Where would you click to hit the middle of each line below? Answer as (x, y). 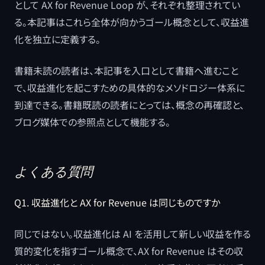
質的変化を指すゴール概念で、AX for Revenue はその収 (129, 251)
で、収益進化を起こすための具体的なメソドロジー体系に (130, 88)
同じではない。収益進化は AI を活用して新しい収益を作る (132, 234)
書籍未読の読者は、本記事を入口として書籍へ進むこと (126, 70)
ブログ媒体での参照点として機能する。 (92, 122)
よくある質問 (54, 172)
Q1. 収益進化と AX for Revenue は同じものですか (117, 202)
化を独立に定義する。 (57, 39)
